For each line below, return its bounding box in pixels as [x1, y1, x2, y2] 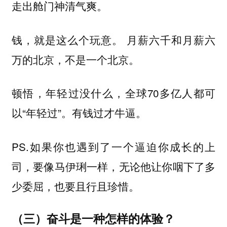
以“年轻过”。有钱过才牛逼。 [11, 105, 146, 121]
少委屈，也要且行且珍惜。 [11, 178, 139, 194]
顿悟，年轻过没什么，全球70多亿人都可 [11, 85, 216, 101]
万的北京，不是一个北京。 [11, 51, 139, 67]
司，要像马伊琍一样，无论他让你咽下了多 [11, 158, 216, 174]
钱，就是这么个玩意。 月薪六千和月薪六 [11, 31, 216, 47]
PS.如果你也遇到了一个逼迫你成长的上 [11, 138, 216, 154]
